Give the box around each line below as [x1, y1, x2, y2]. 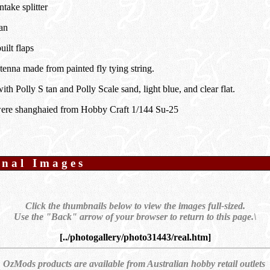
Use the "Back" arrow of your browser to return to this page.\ [14, 212, 256, 222]
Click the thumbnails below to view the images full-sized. [25, 201, 245, 211]
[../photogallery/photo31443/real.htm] [59, 232, 211, 242]
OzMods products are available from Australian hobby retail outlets [2, 259, 268, 269]
